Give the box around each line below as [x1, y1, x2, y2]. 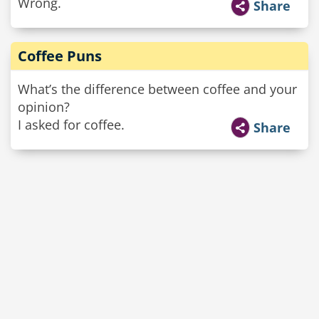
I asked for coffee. [18, 116, 125, 133]
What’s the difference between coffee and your [18, 80, 297, 98]
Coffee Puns [18, 46, 102, 66]
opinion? [18, 98, 70, 115]
